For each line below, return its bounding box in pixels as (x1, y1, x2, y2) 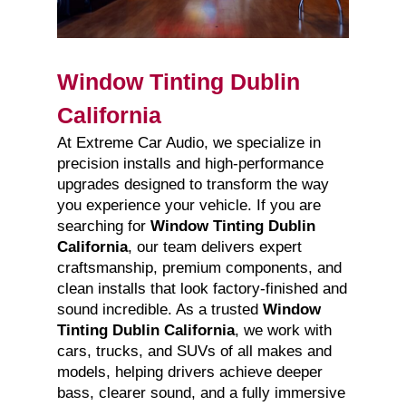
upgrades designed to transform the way (56, 176, 329, 194)
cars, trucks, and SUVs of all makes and (56, 343, 332, 361)
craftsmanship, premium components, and (56, 259, 342, 277)
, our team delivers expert (127, 238, 302, 256)
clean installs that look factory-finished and (56, 280, 347, 298)
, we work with (234, 322, 332, 340)
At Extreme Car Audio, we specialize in (56, 134, 321, 152)
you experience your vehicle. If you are (56, 197, 321, 215)
